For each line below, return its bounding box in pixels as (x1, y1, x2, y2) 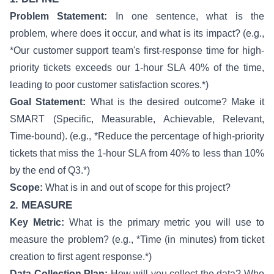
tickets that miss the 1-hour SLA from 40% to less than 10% (10, 148, 264, 158)
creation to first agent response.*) (10, 251, 152, 262)
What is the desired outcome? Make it (86, 97, 264, 107)
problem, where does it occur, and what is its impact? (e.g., (10, 28, 264, 39)
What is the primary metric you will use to (64, 217, 265, 228)
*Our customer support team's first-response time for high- (10, 45, 264, 56)
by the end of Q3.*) (10, 165, 90, 176)
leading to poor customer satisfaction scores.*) (10, 80, 209, 90)
